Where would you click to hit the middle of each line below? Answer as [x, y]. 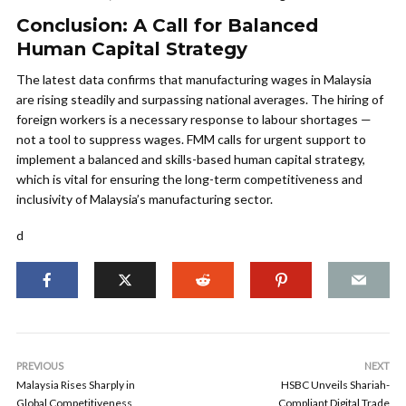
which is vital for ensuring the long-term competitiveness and [189, 179]
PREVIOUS [40, 366]
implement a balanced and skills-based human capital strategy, [191, 159]
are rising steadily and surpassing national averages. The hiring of [200, 99]
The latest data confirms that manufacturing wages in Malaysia [194, 79]
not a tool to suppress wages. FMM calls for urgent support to [191, 139]
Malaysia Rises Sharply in [76, 385]
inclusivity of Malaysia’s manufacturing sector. [145, 199]
